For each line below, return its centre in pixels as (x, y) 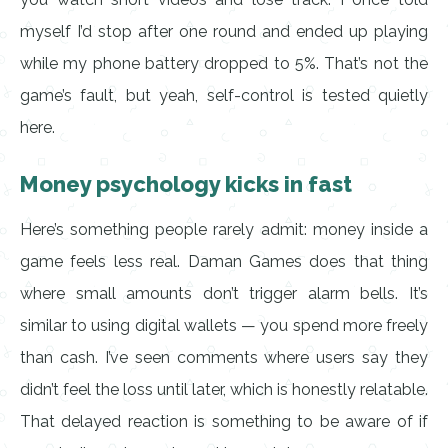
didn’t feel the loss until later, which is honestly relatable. (224, 389)
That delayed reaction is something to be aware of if (224, 421)
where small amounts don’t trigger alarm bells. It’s (224, 293)
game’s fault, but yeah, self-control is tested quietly (224, 95)
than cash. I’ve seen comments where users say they (224, 357)
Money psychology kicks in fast (186, 184)
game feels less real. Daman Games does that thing (224, 261)
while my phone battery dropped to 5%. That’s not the (224, 63)
